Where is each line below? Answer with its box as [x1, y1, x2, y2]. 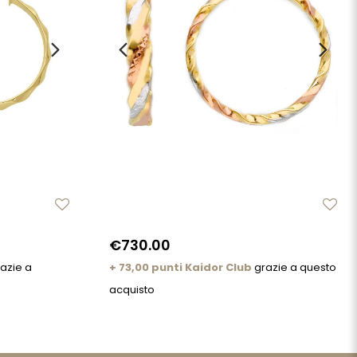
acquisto [109, 282, 155, 298]
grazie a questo [252, 260, 336, 276]
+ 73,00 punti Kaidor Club [109, 260, 252, 276]
